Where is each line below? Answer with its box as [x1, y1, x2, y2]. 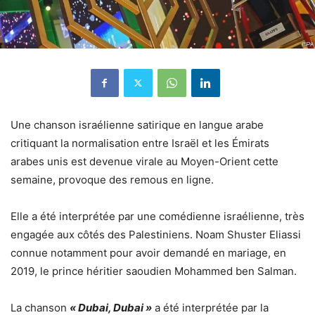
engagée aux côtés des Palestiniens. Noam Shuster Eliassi [11, 227, 301, 241]
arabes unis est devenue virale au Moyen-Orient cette [11, 154, 278, 168]
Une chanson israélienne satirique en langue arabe [11, 117, 264, 131]
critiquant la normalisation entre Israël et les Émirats [11, 136, 269, 150]
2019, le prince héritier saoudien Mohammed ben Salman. [11, 264, 297, 278]
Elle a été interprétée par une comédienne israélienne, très [11, 209, 304, 223]
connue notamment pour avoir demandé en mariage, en [11, 245, 286, 259]
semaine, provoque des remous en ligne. [11, 172, 214, 186]
